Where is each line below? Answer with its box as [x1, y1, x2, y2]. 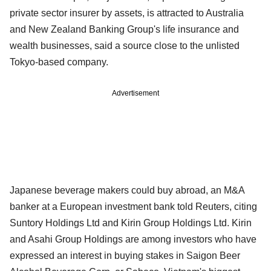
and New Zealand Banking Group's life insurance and [10, 24, 239, 34]
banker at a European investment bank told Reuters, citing [10, 201, 257, 212]
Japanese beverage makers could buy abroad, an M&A [10, 184, 244, 195]
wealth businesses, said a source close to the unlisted [10, 40, 240, 51]
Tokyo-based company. [10, 56, 108, 67]
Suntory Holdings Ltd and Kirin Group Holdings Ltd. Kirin [10, 217, 252, 228]
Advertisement [112, 88, 159, 97]
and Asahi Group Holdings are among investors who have [10, 233, 256, 244]
